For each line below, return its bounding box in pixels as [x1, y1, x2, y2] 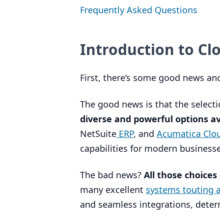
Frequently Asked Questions [80, 4, 197, 16]
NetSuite [80, 128, 116, 139]
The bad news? [80, 169, 144, 181]
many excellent [80, 184, 146, 195]
